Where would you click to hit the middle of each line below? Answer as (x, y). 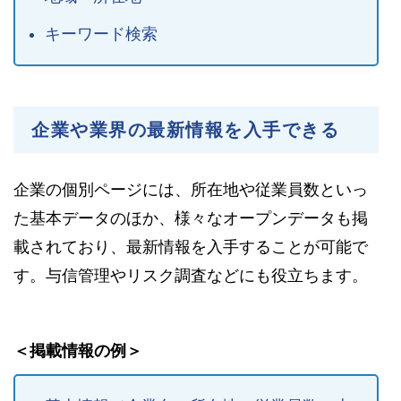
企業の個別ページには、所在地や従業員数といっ (191, 189)
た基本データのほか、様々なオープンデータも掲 (191, 218)
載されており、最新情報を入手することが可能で (191, 247)
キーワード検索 (101, 34)
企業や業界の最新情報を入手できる (185, 129)
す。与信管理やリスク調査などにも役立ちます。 (191, 275)
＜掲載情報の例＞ (78, 350)
